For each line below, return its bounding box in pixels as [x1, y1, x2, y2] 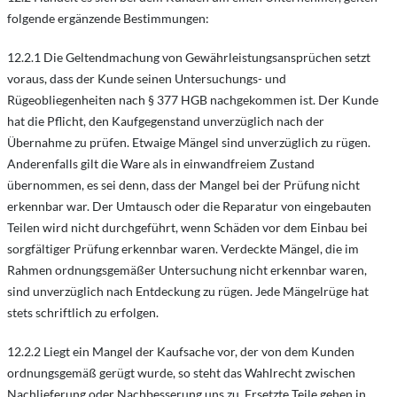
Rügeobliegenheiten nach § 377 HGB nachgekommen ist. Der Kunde [7, 92, 378, 107]
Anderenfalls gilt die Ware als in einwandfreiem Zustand [7, 156, 315, 171]
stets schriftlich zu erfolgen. [7, 305, 159, 320]
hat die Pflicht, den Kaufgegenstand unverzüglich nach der [7, 113, 324, 128]
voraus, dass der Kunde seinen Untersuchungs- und [7, 71, 286, 86]
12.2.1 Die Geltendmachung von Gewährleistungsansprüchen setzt [7, 50, 370, 65]
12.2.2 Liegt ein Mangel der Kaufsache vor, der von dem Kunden [7, 344, 354, 359]
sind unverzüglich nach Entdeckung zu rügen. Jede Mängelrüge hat [7, 284, 369, 299]
